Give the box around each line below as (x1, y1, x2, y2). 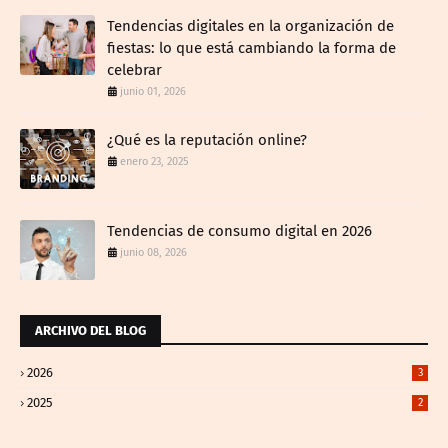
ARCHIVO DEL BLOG (35, 322, 146, 338)
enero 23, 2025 (120, 154, 189, 168)
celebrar (107, 60, 162, 79)
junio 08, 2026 (120, 245, 187, 259)
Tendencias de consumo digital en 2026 (107, 221, 372, 240)
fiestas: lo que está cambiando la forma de (107, 38, 396, 57)
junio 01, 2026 (120, 84, 186, 98)
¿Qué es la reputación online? (107, 130, 307, 149)
